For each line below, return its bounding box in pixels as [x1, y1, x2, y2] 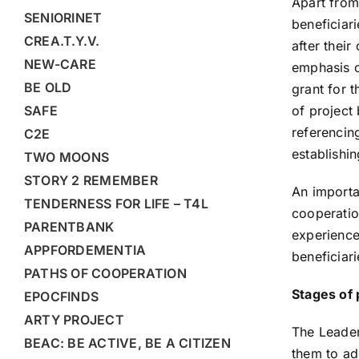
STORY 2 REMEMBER [23, 172, 158, 189]
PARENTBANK [23, 219, 115, 236]
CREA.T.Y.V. [23, 33, 100, 50]
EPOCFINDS [23, 288, 99, 305]
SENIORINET [23, 10, 103, 26]
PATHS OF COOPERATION [23, 265, 187, 282]
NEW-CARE [23, 56, 96, 73]
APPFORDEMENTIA [23, 242, 147, 259]
